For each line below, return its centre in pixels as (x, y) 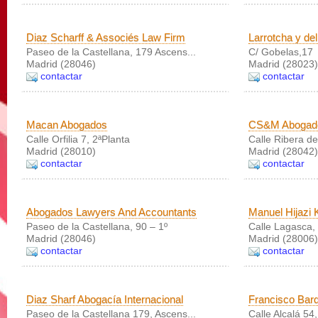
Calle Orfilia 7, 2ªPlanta (78, 139)
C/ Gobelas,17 (281, 52)
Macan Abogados (67, 125)
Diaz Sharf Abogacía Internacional (105, 299)
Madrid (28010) (61, 151)
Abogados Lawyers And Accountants (111, 212)
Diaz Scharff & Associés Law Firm (106, 37)
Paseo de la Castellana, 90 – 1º (97, 226)
